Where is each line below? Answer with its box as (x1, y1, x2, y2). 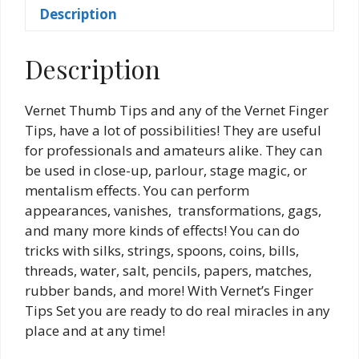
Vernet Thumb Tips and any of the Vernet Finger (25, 100, 329, 119)
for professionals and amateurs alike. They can (25, 140, 322, 159)
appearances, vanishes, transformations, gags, (25, 200, 321, 220)
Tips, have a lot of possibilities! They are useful (25, 120, 321, 139)
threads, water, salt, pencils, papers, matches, (25, 260, 312, 280)
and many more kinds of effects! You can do (25, 220, 300, 240)
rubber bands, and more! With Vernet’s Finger (25, 280, 313, 300)
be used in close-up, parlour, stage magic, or (25, 160, 307, 179)
